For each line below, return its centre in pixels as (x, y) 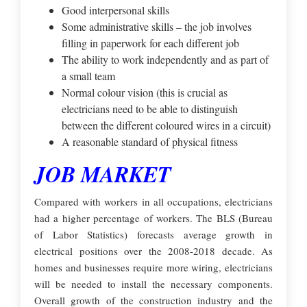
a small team (88, 76)
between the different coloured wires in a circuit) (166, 125)
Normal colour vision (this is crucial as (145, 92)
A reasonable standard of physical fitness (150, 142)
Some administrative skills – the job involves (157, 26)
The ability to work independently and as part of (165, 59)
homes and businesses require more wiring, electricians (153, 267)
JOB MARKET (103, 174)
